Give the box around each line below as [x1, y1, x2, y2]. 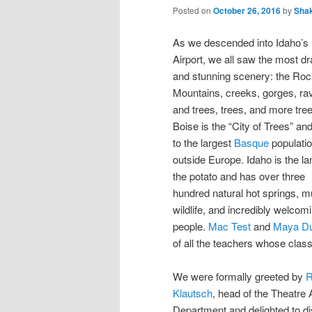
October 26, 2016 [213, 4, 281, 17]
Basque [234, 134, 269, 150]
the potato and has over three [173, 168, 305, 183]
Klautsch [173, 285, 212, 300]
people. [173, 218, 208, 233]
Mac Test [208, 218, 251, 233]
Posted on [173, 4, 213, 17]
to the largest [173, 134, 234, 150]
